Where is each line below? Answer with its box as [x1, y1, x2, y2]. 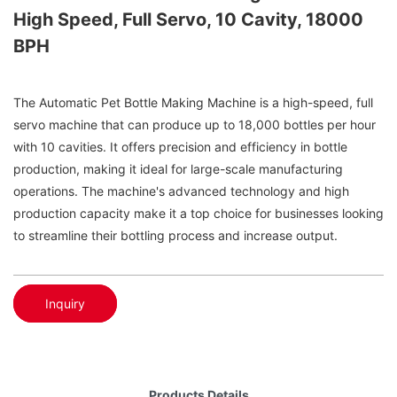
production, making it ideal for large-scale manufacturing [13, 161, 343, 177]
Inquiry [45, 295, 85, 311]
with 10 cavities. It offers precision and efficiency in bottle [13, 139, 347, 155]
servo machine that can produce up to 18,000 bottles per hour [13, 117, 376, 133]
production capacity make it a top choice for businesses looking [13, 206, 384, 222]
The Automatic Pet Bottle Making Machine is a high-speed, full [13, 95, 373, 111]
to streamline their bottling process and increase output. [13, 228, 338, 244]
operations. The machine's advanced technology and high [13, 183, 349, 199]
